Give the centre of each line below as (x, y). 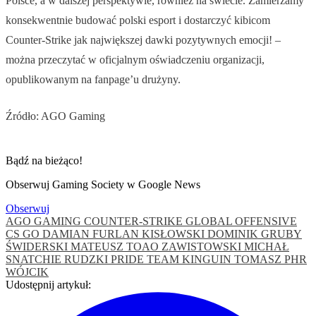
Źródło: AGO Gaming (55, 116)
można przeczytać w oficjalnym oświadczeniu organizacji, (135, 60)
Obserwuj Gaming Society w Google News (103, 185)
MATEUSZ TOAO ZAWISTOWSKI (157, 247)
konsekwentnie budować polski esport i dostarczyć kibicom (138, 20)
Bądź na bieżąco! (44, 161)
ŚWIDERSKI (38, 247)
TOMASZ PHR (271, 260)
